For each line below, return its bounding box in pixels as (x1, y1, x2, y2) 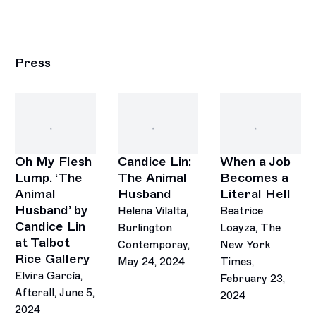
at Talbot (15, 235, 71, 251)
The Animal (117, 170, 187, 186)
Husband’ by (15, 202, 89, 219)
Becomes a (220, 170, 288, 186)
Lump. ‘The (15, 170, 83, 186)
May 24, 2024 (117, 255, 185, 269)
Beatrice (220, 205, 263, 218)
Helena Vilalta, (117, 205, 188, 218)
